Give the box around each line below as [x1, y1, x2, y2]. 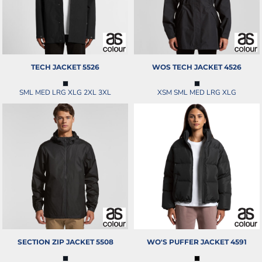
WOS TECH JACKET [152, 62, 222, 71]
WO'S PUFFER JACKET [147, 237, 229, 246]
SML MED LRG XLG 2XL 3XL [19, 87, 111, 97]
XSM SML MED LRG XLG [157, 87, 236, 97]
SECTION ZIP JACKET [17, 237, 94, 246]
